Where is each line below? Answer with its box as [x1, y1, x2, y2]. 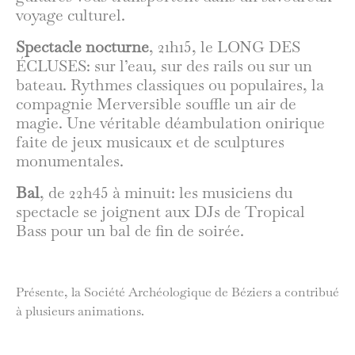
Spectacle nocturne [16, 36, 149, 57]
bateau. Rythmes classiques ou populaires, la [16, 74, 324, 95]
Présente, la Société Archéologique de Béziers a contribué [16, 284, 339, 301]
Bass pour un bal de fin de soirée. [16, 219, 244, 241]
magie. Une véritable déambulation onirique [16, 112, 325, 133]
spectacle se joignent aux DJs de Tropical [16, 200, 305, 222]
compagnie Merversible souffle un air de [16, 93, 296, 114]
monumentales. [16, 150, 124, 171]
